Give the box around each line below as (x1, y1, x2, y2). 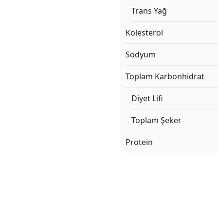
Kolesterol (126, 27, 163, 38)
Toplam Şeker (131, 115, 182, 126)
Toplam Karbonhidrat (126, 71, 204, 82)
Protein (126, 137, 153, 148)
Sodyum (126, 49, 156, 60)
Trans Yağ (131, 5, 167, 17)
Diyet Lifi (131, 93, 163, 104)
